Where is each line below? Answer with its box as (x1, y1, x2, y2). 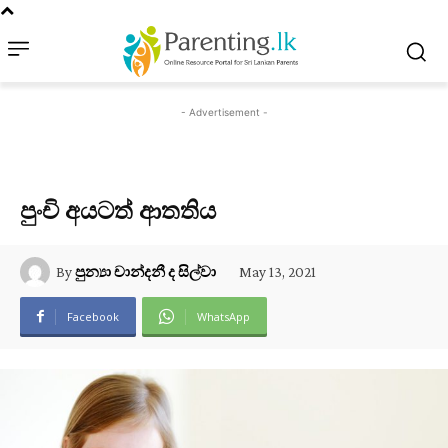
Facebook (67, 308, 119, 324)
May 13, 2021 (239, 263, 316, 280)
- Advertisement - (180, 105, 268, 118)
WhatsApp (197, 308, 250, 324)
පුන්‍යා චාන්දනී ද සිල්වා (75, 263, 216, 280)
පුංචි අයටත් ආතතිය (20, 193, 216, 227)
